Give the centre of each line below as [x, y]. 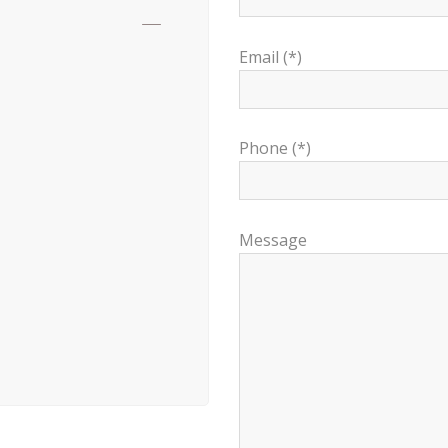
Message [273, 239]
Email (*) [270, 56]
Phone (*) [275, 148]
